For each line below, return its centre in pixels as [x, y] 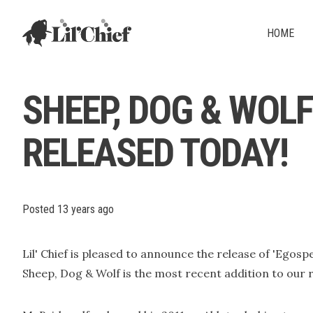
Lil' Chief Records [61, 24]
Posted [40, 209]
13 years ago [86, 209]
